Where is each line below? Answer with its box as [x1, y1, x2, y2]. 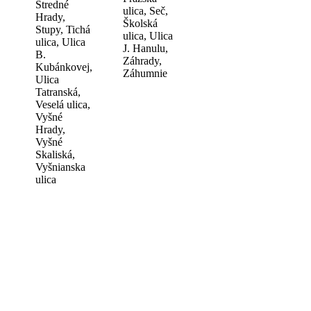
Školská [123, 17, 158, 29]
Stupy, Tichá [35, 23, 90, 35]
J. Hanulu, [123, 42, 168, 54]
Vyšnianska [35, 160, 85, 173]
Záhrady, [123, 54, 162, 67]
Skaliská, [35, 148, 75, 160]
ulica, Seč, [123, 4, 168, 17]
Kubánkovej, [35, 60, 92, 73]
